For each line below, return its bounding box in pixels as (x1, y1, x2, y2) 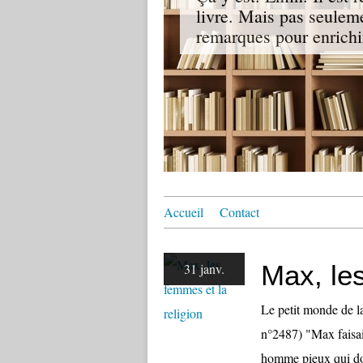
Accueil (164, 203, 203, 220)
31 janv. (184, 260, 224, 277)
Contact (220, 203, 259, 220)
